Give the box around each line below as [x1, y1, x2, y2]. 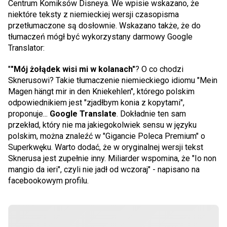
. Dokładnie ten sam [117, 109, 186, 119]
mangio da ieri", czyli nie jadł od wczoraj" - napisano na [8, 165, 200, 174]
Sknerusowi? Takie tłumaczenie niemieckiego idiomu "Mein [8, 75, 217, 85]
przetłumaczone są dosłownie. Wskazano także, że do [8, 21, 201, 30]
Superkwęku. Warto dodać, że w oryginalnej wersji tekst [8, 142, 203, 152]
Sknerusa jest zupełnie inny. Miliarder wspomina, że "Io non [8, 154, 216, 163]
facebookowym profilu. [8, 176, 89, 185]
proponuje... [8, 109, 50, 119]
